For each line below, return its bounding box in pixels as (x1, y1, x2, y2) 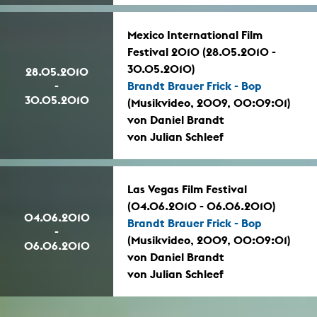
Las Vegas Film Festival (127, 182, 247, 197)
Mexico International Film (127, 28, 263, 42)
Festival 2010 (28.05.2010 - (127, 45, 276, 59)
